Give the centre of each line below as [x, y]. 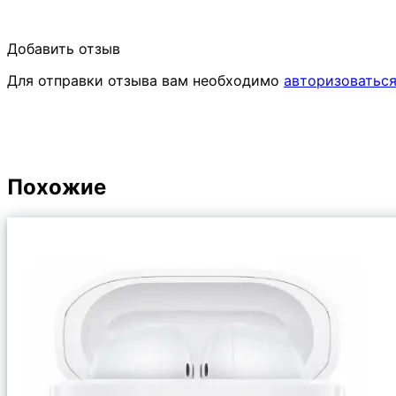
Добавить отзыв [64, 48]
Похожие [57, 187]
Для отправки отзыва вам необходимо [145, 80]
